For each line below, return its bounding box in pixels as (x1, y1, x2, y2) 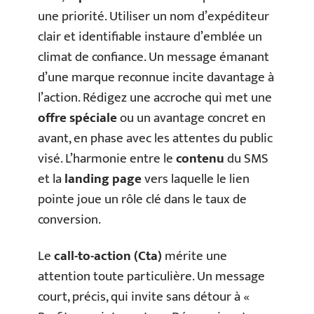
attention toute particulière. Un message (38, 265, 265, 287)
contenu (176, 148, 224, 170)
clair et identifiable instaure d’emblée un (38, 26, 262, 48)
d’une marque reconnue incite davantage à (38, 67, 274, 89)
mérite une (162, 245, 227, 267)
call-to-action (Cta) (54, 245, 162, 267)
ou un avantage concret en (117, 107, 266, 130)
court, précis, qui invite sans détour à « (38, 285, 250, 308)
